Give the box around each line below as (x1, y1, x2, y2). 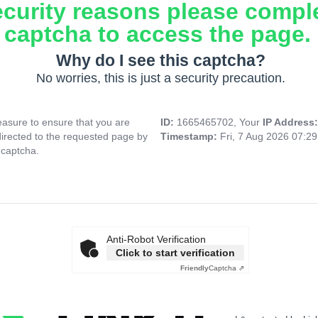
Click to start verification (116, 247, 235, 259)
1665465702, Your (177, 116, 263, 128)
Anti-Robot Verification (106, 234, 206, 246)
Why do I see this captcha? (55, 51, 265, 70)
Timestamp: (160, 131, 220, 143)
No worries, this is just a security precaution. (35, 71, 285, 86)
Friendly (180, 264, 209, 273)
